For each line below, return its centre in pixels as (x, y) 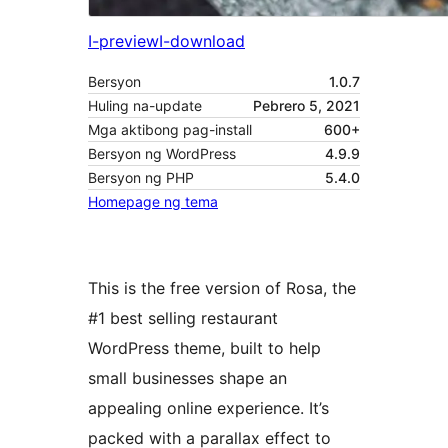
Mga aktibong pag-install (170, 130)
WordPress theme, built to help (204, 348)
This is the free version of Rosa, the (222, 288)
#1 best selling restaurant (183, 318)
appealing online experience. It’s (208, 408)
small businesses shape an (187, 378)
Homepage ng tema (153, 202)
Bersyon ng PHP (141, 178)
